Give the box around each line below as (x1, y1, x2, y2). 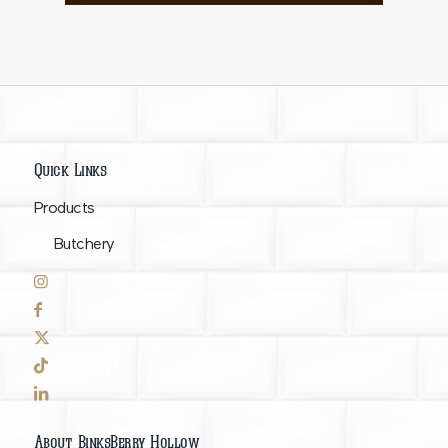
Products (33, 200, 95, 217)
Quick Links (33, 159, 107, 179)
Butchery (53, 236, 115, 253)
